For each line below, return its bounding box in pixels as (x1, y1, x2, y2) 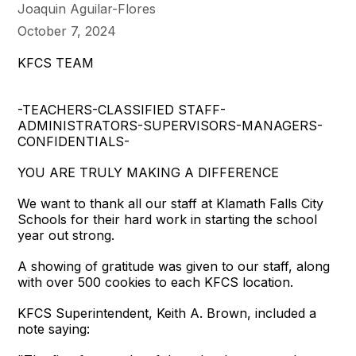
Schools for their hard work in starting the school (17, 211, 318, 228)
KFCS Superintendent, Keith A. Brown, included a (17, 305, 317, 322)
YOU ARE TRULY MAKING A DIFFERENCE (17, 164, 280, 181)
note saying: (17, 321, 91, 338)
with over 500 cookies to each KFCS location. (17, 274, 294, 291)
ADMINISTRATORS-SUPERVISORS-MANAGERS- (17, 118, 323, 134)
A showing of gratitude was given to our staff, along (17, 258, 331, 275)
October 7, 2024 (17, 23, 117, 40)
